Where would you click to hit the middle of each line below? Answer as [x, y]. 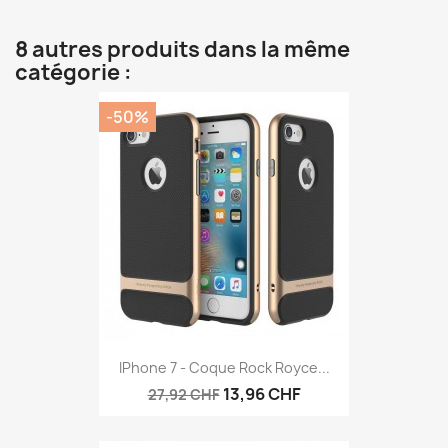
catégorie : [73, 72]
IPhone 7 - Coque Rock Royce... [224, 368]
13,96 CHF [261, 394]
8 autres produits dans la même [182, 49]
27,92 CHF [183, 395]
